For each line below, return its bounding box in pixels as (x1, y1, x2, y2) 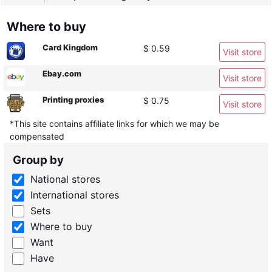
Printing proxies (42, 95, 104, 104)
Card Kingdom (42, 42, 98, 52)
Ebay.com (42, 69, 81, 78)
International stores (30, 189, 119, 201)
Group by (13, 153, 64, 167)
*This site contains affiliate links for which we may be (10, 118, 219, 129)
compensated (10, 131, 64, 141)
